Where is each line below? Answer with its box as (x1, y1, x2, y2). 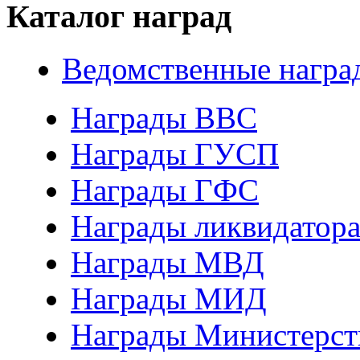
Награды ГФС (71, 173, 259, 207)
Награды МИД (71, 281, 267, 316)
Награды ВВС (71, 100, 257, 135)
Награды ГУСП (71, 137, 279, 171)
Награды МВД (71, 245, 264, 280)
